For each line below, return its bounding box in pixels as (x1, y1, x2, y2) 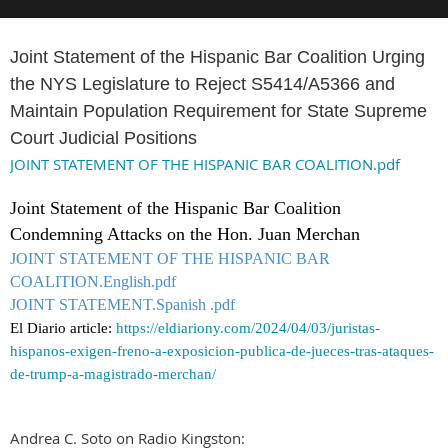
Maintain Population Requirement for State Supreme (10, 101, 427, 121)
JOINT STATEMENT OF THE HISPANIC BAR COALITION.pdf (10, 154, 400, 174)
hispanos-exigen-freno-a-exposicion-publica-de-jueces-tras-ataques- (10, 343, 434, 359)
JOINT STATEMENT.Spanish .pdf (10, 296, 235, 313)
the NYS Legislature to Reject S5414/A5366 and (10, 74, 395, 94)
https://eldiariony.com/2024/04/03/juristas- (116, 320, 380, 336)
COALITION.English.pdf (10, 273, 176, 290)
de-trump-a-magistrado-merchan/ (10, 366, 216, 382)
